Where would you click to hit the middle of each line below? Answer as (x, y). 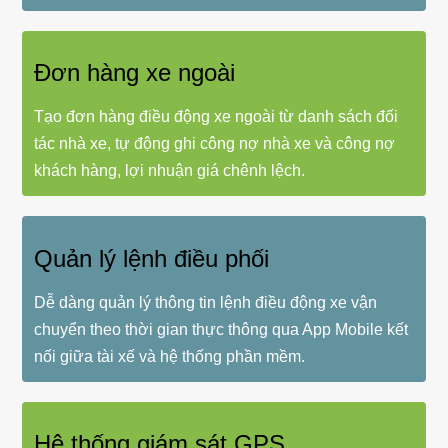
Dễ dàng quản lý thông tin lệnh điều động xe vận (206, 302)
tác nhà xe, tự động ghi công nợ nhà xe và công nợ (215, 144)
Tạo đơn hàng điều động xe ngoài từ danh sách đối (216, 117)
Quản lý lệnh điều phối (152, 258)
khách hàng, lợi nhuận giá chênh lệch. (170, 171)
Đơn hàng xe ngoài (135, 73)
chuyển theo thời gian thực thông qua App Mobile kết (221, 329)
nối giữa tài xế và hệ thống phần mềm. (170, 356)
